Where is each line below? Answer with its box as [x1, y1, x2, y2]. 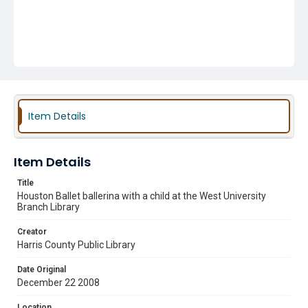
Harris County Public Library [17, 239, 135, 250]
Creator [17, 227, 47, 236]
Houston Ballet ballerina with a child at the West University [17, 190, 266, 201]
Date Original [17, 265, 66, 274]
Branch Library [17, 201, 80, 212]
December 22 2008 [17, 277, 100, 288]
